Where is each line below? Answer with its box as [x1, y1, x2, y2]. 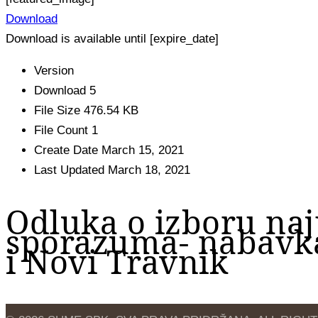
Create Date [34, 143, 102, 157]
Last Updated [34, 163, 108, 177]
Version [34, 63, 74, 77]
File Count [34, 123, 92, 137]
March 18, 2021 [108, 163, 190, 177]
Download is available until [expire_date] [6, 31, 219, 45]
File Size [34, 103, 84, 117]
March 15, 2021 [102, 143, 184, 157]
